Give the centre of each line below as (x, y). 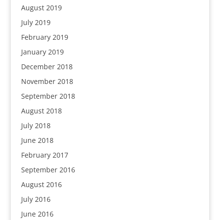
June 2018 (37, 140)
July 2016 (36, 199)
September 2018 (48, 96)
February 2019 (44, 37)
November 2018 (47, 81)
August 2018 (41, 111)
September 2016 (48, 170)
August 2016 (41, 184)
